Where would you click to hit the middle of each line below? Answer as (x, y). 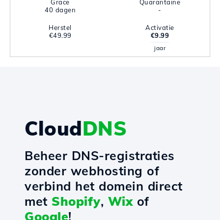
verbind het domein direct (104, 186)
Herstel (60, 27)
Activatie (160, 27)
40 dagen (60, 10)
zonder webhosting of (92, 171)
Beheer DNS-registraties (100, 155)
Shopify (76, 201)
